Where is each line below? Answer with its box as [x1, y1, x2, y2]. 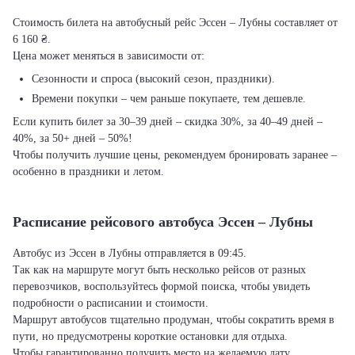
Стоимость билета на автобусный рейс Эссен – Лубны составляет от [13, 17, 338, 29]
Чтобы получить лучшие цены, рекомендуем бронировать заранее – [13, 149, 337, 161]
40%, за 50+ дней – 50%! [13, 132, 132, 144]
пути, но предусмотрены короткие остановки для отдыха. [13, 330, 288, 342]
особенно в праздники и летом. [13, 166, 164, 177]
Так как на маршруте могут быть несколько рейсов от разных [13, 264, 306, 276]
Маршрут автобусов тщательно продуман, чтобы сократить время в [13, 314, 334, 326]
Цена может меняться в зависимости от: [13, 50, 204, 62]
